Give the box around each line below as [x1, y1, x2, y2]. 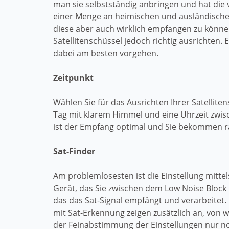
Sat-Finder [53, 146, 95, 157]
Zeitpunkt [53, 72, 94, 83]
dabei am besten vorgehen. [53, 48, 158, 59]
